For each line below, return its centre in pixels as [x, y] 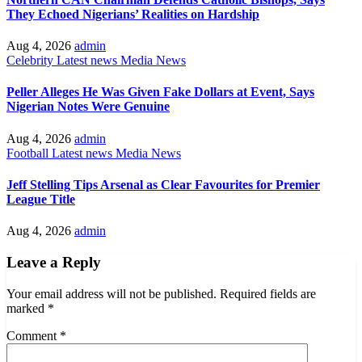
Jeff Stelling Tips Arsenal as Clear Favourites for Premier [163, 184]
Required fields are [268, 293]
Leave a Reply [54, 262]
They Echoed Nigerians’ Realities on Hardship [133, 14]
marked [27, 308]
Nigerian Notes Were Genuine [88, 107]
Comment [33, 335]
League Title [41, 199]
